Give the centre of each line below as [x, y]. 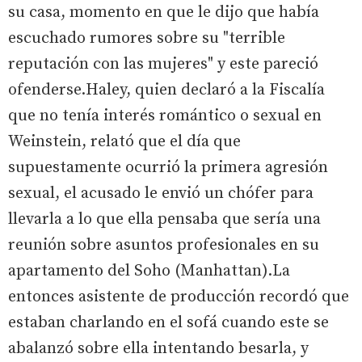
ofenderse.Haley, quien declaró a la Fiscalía [166, 90]
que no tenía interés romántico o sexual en [165, 116]
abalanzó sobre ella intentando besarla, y [158, 348]
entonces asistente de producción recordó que [179, 297]
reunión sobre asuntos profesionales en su [164, 245]
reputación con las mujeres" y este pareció [163, 64]
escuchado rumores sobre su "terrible [147, 38]
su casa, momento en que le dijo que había [164, 12]
